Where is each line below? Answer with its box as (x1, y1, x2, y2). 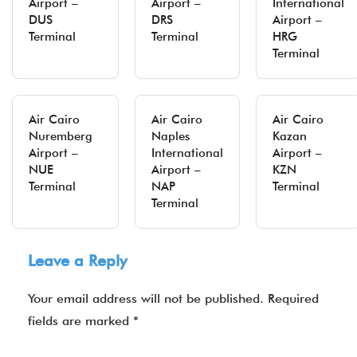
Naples (151, 129, 190, 143)
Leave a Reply (28, 251, 127, 270)
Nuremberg (29, 129, 92, 143)
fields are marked (28, 313, 133, 328)
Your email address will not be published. (28, 291, 264, 306)
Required (268, 291, 319, 306)
